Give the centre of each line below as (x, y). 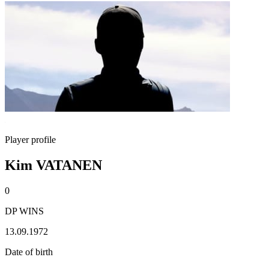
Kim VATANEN (53, 165)
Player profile (30, 140)
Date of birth (29, 252)
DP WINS (24, 211)
